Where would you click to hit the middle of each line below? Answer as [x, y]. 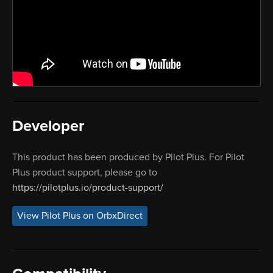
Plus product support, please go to [85, 172]
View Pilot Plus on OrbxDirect [80, 216]
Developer [48, 126]
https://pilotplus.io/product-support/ [88, 187]
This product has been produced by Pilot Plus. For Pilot [128, 157]
